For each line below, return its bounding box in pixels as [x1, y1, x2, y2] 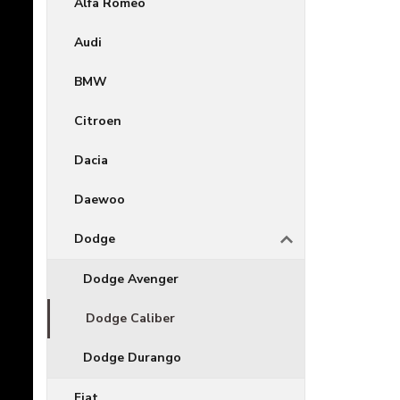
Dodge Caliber [86, 309, 175, 327]
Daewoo [74, 190, 125, 208]
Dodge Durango [83, 348, 181, 366]
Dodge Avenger [83, 270, 179, 287]
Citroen [74, 112, 121, 129]
